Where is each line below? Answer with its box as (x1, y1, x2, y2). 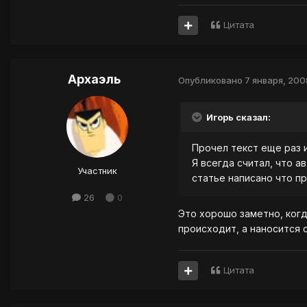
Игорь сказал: (204, 112, 271, 123)
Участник (77, 165, 117, 177)
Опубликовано (178, 74, 245, 86)
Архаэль (68, 72, 121, 87)
